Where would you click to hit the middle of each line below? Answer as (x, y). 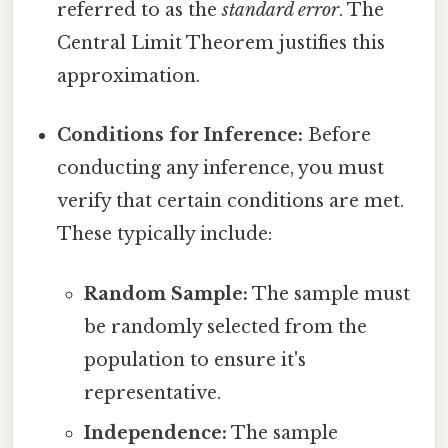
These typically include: (165, 234)
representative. (152, 392)
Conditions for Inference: (180, 135)
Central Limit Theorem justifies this (221, 43)
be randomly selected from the (225, 326)
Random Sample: (165, 293)
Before (337, 135)
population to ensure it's (194, 359)
